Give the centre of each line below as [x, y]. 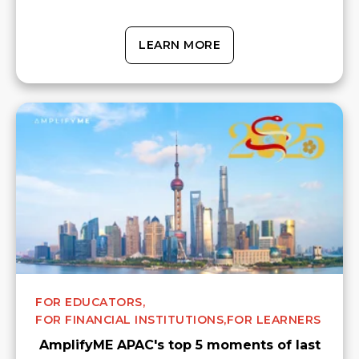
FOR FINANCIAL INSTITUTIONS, [131, 319]
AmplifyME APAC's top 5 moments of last [179, 345]
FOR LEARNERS [274, 319]
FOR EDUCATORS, [90, 302]
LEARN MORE [179, 44]
